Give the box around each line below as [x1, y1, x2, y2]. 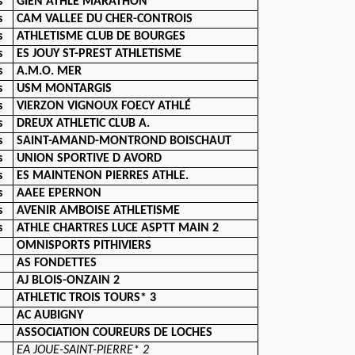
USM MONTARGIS [17, 82, 113, 95]
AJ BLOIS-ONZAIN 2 [17, 274, 120, 287]
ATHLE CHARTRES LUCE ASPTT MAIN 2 [17, 222, 219, 235]
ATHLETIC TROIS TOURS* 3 [17, 292, 157, 304]
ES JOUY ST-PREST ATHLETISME [17, 48, 182, 60]
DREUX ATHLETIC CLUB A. [17, 117, 151, 130]
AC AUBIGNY [17, 309, 84, 322]
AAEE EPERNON [17, 187, 102, 200]
